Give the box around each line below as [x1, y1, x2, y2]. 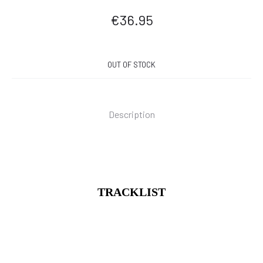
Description [108, 109, 155, 120]
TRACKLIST [97, 186, 166, 198]
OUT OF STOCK [107, 60, 156, 69]
